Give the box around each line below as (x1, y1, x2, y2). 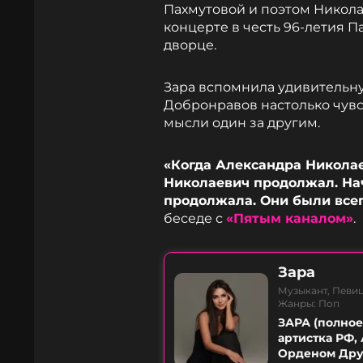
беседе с (164, 211, 226, 226)
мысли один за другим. (164, 115, 320, 130)
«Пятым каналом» (226, 211, 353, 226)
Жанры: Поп (278, 297, 340, 310)
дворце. (164, 37, 216, 53)
